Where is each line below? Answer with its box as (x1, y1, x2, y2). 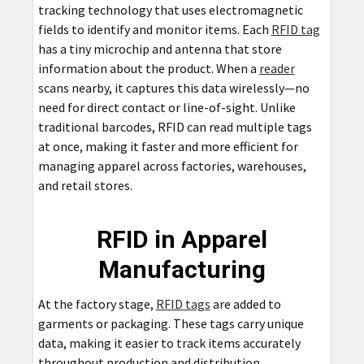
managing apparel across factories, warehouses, (37, 157, 306, 174)
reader (258, 59, 295, 76)
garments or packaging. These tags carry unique (37, 314, 304, 331)
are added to (210, 295, 281, 312)
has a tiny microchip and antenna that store (37, 40, 282, 57)
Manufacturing (97, 254, 266, 284)
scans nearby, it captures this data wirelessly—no (37, 79, 310, 96)
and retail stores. (37, 176, 132, 193)
